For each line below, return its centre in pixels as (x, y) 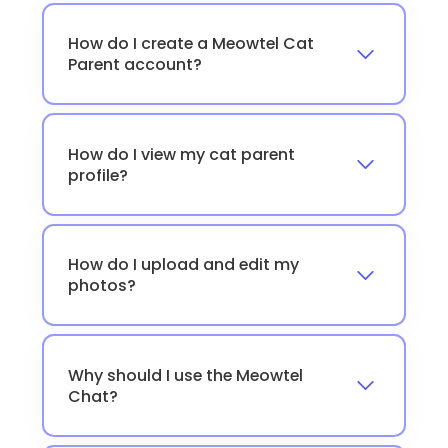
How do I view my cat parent (181, 154)
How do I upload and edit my (183, 265)
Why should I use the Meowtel (185, 375)
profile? (97, 175)
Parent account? (134, 65)
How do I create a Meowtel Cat (190, 44)
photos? (101, 286)
